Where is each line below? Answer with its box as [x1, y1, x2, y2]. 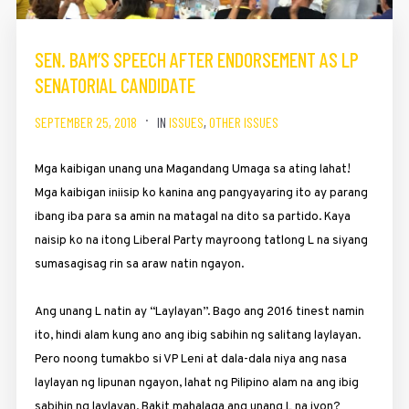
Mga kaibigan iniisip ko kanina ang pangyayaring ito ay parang [34, 184, 368, 201]
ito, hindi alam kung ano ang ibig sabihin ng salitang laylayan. [34, 327, 361, 343]
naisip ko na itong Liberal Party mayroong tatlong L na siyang [34, 232, 368, 248]
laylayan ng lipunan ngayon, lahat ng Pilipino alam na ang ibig [34, 374, 359, 391]
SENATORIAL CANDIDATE [34, 72, 195, 97]
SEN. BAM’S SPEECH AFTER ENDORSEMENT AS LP [34, 47, 359, 71]
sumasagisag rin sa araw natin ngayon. [34, 256, 244, 272]
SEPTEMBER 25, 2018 [34, 112, 137, 131]
